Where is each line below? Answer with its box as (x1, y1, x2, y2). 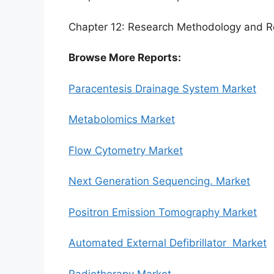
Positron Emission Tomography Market (68, 206, 257, 218)
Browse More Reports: (68, 51, 181, 64)
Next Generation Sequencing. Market (68, 175, 250, 188)
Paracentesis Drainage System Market (68, 82, 256, 95)
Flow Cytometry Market (68, 144, 183, 157)
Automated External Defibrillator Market (68, 237, 267, 250)
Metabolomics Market (68, 113, 175, 126)
